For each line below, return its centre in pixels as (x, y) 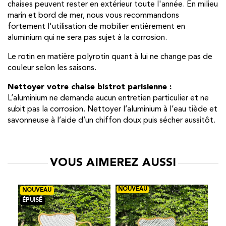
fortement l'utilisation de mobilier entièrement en (96, 27)
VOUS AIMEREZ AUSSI (113, 163)
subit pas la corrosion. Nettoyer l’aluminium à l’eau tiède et (112, 110)
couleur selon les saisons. (53, 68)
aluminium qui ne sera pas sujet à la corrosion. (87, 38)
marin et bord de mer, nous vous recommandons (93, 16)
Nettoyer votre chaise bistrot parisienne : (90, 88)
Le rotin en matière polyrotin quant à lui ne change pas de (110, 57)
